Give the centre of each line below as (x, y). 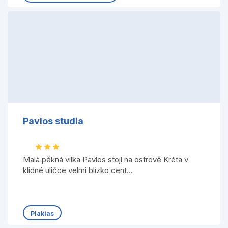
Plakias (42, 213)
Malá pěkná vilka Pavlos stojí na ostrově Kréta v (105, 160)
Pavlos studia (53, 121)
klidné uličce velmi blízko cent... (78, 170)
